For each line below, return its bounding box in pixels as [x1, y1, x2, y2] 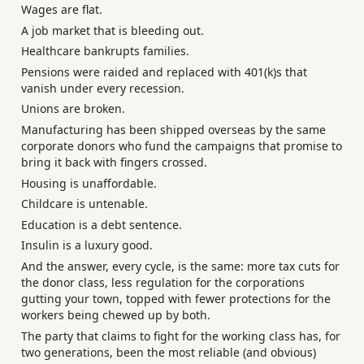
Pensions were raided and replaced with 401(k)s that [21, 63, 307, 80]
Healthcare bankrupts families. [21, 43, 189, 59]
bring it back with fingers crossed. [21, 154, 207, 171]
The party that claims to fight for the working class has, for [21, 327, 340, 344]
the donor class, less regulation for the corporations [21, 275, 305, 290]
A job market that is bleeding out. [21, 22, 204, 38]
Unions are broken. [21, 101, 125, 117]
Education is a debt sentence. [21, 216, 182, 232]
